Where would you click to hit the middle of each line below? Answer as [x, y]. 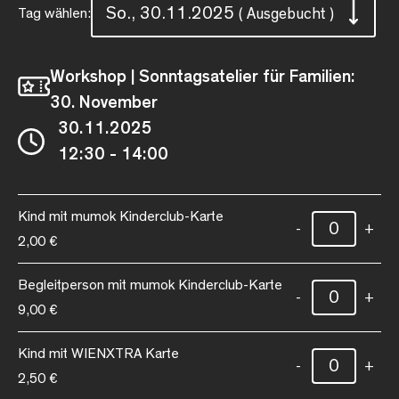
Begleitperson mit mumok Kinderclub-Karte [150, 285]
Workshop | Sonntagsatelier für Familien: [202, 76]
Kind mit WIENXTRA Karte [98, 353]
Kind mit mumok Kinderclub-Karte [121, 216]
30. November [103, 102]
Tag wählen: [54, 13]
